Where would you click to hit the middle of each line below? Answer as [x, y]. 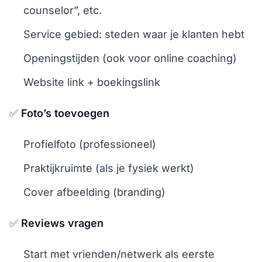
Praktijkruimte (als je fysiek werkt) [109, 168]
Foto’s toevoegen [65, 113]
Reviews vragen [62, 223]
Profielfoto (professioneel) [90, 144]
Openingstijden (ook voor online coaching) [130, 58]
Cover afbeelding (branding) [94, 192]
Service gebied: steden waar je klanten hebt [134, 34]
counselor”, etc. [63, 10]
